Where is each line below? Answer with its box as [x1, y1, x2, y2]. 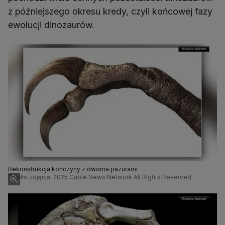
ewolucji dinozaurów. [8, 20, 94, 31]
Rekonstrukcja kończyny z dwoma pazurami [8, 165, 138, 173]
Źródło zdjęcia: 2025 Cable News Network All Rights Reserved [8, 173, 191, 181]
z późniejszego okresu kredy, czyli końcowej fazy [8, 6, 212, 17]
